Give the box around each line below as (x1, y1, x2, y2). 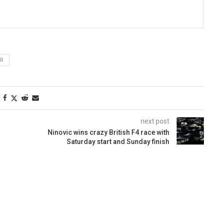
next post (140, 117, 169, 125)
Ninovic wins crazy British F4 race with (47, 128, 169, 136)
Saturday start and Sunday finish (66, 137, 169, 145)
